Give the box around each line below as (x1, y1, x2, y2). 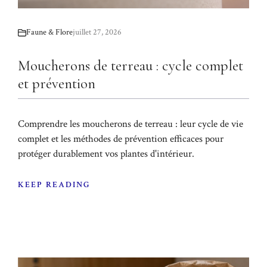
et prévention (18, 74, 95, 93)
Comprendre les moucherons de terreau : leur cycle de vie (18, 117, 243, 131)
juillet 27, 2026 (73, 27, 122, 38)
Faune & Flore (26, 27, 73, 38)
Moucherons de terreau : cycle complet (18, 57, 243, 75)
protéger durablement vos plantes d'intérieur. (18, 147, 194, 161)
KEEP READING (18, 179, 91, 190)
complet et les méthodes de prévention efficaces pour (18, 132, 223, 146)
